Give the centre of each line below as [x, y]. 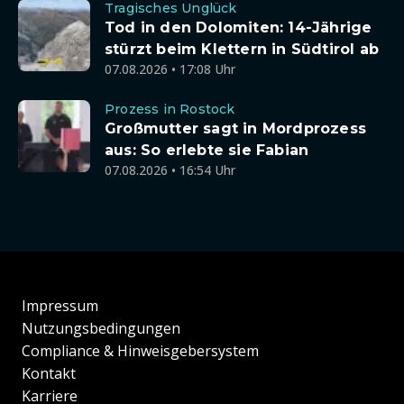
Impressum [60, 306]
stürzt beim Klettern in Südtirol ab [242, 49]
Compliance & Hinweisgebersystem [140, 351]
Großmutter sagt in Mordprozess [235, 129]
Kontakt [49, 374]
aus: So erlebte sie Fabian [207, 150]
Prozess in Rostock [170, 109]
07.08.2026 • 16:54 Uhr [170, 170]
